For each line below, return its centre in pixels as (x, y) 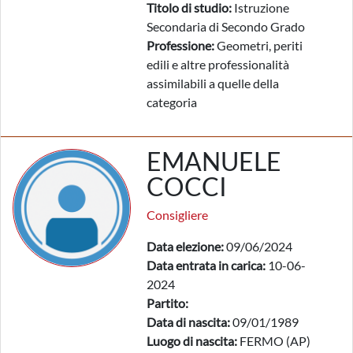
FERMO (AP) (274, 341)
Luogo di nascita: (192, 341)
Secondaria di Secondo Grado (226, 26)
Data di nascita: (188, 322)
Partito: (167, 303)
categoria (172, 102)
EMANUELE (214, 161)
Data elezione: (185, 246)
